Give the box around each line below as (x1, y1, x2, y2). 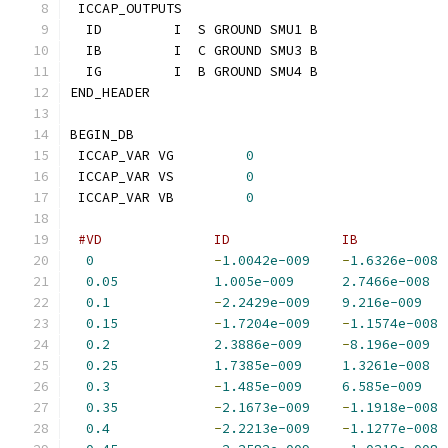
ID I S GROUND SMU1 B (70, 21, 318, 38)
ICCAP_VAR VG (70, 147, 246, 164)
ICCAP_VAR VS (70, 168, 246, 185)
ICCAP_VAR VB (70, 189, 246, 206)
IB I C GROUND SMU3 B (70, 42, 318, 59)
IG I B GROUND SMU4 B (70, 63, 318, 80)
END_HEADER (70, 84, 150, 101)
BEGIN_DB (70, 126, 134, 143)
